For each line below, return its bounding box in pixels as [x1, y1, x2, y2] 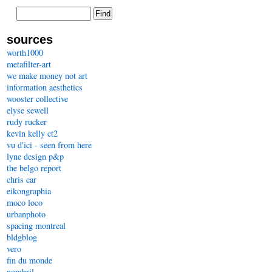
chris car [7, 174, 36, 185]
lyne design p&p [7, 151, 64, 162]
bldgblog [7, 231, 37, 243]
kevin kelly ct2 [7, 127, 58, 139]
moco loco [7, 197, 42, 208]
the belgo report [7, 162, 61, 174]
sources [7, 33, 53, 46]
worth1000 [7, 47, 43, 58]
